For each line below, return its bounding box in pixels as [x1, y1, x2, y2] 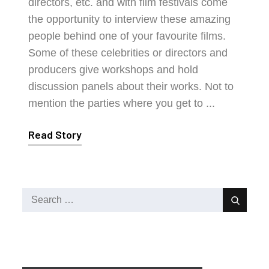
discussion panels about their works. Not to [28, 80, 234, 92]
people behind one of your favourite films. [28, 30, 226, 42]
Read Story [28, 128, 82, 141]
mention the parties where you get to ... [28, 97, 216, 109]
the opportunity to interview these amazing [28, 13, 231, 25]
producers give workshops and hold [28, 64, 199, 76]
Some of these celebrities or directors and [28, 47, 228, 59]
